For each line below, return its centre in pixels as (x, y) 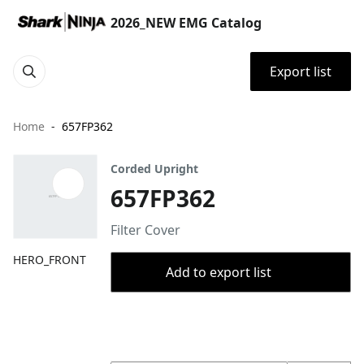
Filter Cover (145, 230)
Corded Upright (154, 169)
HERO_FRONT (50, 260)
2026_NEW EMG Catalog (186, 23)
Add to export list (219, 272)
